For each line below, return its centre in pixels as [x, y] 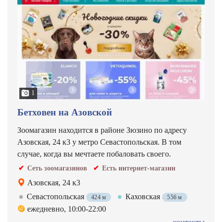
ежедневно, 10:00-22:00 [67, 209]
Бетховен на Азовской [65, 112]
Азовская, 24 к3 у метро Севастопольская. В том [99, 142]
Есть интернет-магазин [139, 168]
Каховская [144, 196]
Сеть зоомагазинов [57, 168]
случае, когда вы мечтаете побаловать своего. [94, 154]
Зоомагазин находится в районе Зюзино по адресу [102, 130]
